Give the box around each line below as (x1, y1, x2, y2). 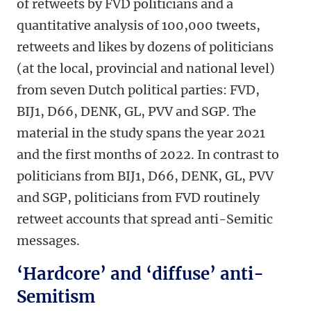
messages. (17, 233, 80, 249)
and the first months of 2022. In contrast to (17, 146, 279, 163)
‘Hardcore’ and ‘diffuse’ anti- (17, 263, 264, 285)
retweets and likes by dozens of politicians (17, 39, 274, 56)
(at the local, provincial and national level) (17, 60, 275, 77)
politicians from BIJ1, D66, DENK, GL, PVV (17, 168, 274, 185)
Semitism (17, 286, 95, 308)
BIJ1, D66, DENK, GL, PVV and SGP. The (17, 103, 256, 120)
